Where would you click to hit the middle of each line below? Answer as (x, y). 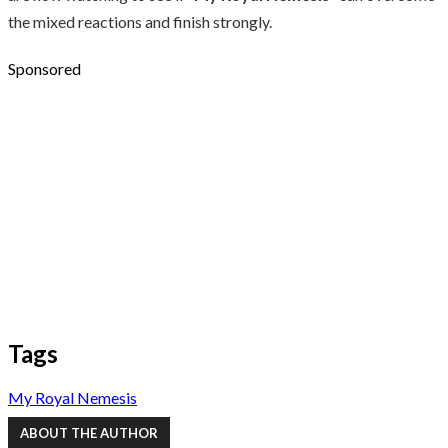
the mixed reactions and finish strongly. (140, 21)
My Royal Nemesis (72, 397)
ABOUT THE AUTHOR (89, 433)
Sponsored (44, 68)
